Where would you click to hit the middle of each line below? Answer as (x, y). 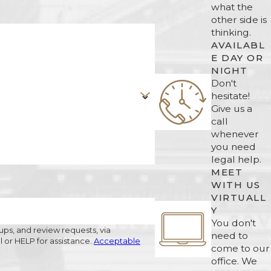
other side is (239, 19)
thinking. (231, 32)
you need (233, 146)
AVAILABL (238, 45)
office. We (234, 261)
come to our (240, 248)
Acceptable (117, 241)
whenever (235, 134)
